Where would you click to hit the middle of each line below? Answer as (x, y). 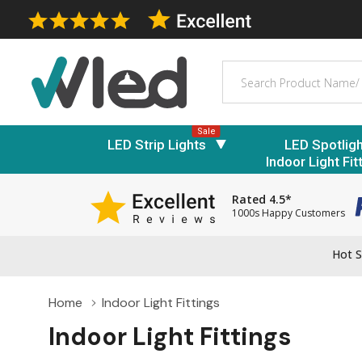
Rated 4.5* (262, 200)
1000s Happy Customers (288, 213)
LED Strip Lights (157, 144)
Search (243, 69)
